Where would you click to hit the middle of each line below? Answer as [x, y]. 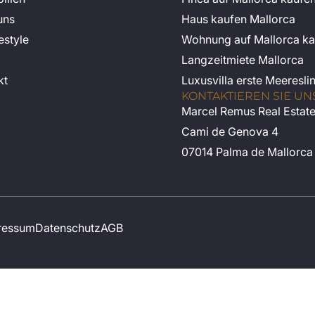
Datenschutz [68, 228]
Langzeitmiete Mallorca [242, 60]
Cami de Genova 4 [230, 132]
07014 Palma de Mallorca [247, 152]
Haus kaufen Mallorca [238, 19]
